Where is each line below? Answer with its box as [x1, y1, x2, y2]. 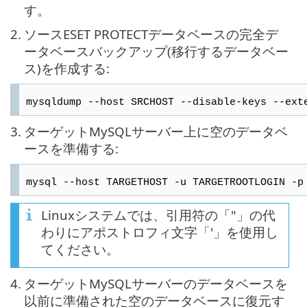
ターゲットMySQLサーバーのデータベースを [24, 274, 288, 292]
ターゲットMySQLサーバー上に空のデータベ [24, 122, 288, 140]
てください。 [41, 240, 119, 258]
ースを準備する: [24, 139, 119, 157]
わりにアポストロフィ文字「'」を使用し [41, 223, 278, 241]
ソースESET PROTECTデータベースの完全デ [24, 25, 278, 42]
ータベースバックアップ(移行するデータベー [24, 42, 288, 60]
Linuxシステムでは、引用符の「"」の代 [41, 206, 275, 223]
